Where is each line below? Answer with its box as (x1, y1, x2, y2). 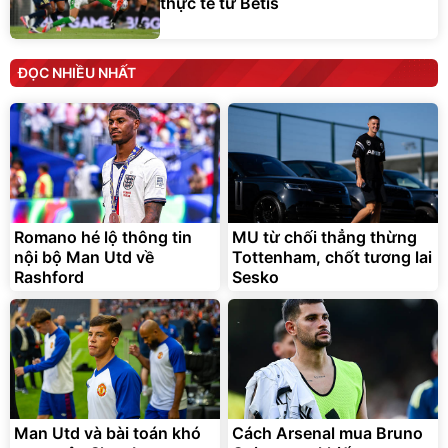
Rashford (14, 267, 84, 288)
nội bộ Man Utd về (14, 247, 154, 268)
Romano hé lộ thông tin (14, 227, 192, 248)
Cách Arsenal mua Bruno (232, 423, 423, 444)
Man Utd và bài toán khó (14, 423, 201, 444)
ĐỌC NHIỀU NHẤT (18, 64, 136, 82)
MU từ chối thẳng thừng (232, 227, 417, 248)
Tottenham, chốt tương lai (232, 247, 432, 268)
